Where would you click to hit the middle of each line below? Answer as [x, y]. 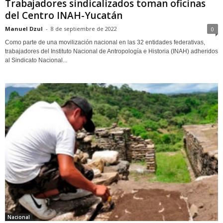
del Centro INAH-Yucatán [64, 15]
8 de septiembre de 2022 [84, 28]
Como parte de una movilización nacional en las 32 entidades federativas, [105, 42]
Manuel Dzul [24, 28]
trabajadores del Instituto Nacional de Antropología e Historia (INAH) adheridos [111, 51]
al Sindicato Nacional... [36, 60]
